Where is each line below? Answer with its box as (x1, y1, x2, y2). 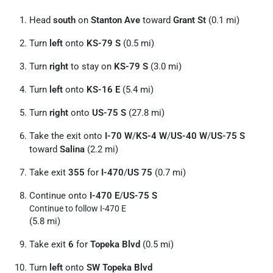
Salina (60, 144, 85, 155)
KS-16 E (87, 84, 120, 95)
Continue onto (29, 190, 90, 201)
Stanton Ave (91, 15, 140, 26)
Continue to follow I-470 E (29, 204, 126, 213)
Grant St (173, 15, 206, 26)
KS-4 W (136, 130, 167, 141)
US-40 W (171, 130, 207, 141)
